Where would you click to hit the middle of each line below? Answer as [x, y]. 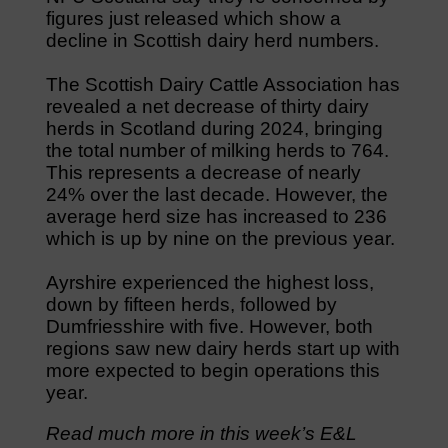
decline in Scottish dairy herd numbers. [212, 40]
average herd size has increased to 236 [216, 216]
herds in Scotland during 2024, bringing [214, 128]
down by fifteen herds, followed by [191, 304]
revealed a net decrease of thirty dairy [207, 106]
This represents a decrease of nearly [203, 172]
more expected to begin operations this [212, 370]
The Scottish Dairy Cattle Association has [222, 84]
